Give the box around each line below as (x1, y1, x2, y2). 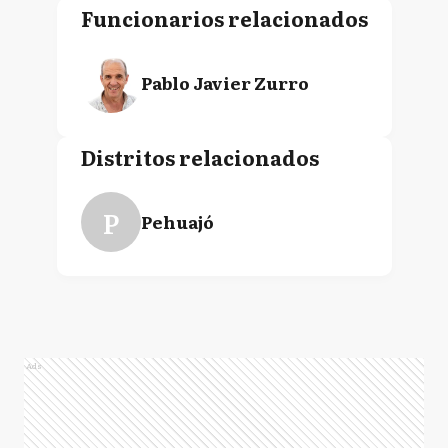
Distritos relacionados (80, 142, 319, 173)
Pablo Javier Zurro (140, 70, 309, 96)
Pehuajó (140, 209, 214, 235)
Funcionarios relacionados (80, 3, 368, 34)
